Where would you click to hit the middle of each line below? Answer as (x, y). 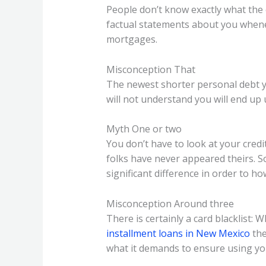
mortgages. (132, 39)
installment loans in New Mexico (178, 233)
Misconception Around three (170, 203)
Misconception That (151, 69)
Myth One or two (144, 129)
